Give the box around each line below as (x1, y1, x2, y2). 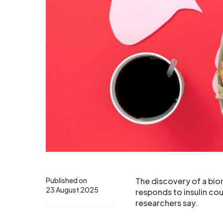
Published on (46, 176, 87, 185)
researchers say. (135, 198, 198, 208)
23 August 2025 (46, 185, 99, 194)
